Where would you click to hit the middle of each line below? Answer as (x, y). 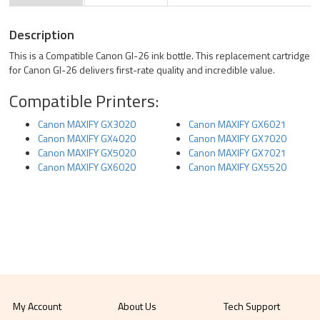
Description (42, 35)
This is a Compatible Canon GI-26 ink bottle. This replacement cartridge (160, 55)
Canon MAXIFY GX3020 (87, 124)
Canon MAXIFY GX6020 (87, 167)
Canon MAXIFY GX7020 (237, 138)
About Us (137, 306)
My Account (37, 306)
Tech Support (251, 306)
